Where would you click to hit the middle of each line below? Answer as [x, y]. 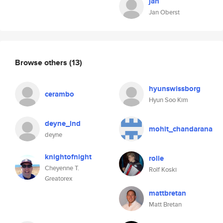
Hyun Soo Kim [168, 100]
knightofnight [68, 157]
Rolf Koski [163, 169]
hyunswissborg [175, 89]
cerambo [59, 94]
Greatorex [58, 178]
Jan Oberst [164, 12]
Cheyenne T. [62, 168]
